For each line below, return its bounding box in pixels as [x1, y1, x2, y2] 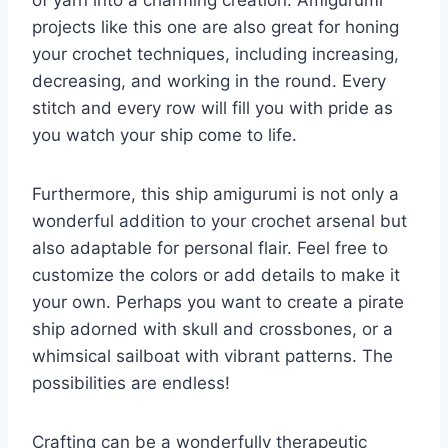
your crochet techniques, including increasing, [32, 43, 399, 64]
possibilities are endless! [32, 372, 230, 393]
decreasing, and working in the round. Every [32, 70, 386, 91]
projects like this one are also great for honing [32, 16, 399, 37]
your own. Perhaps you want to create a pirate [32, 291, 404, 312]
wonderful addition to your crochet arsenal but [32, 210, 407, 231]
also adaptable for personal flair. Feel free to [32, 237, 388, 258]
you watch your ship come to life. [32, 124, 297, 145]
